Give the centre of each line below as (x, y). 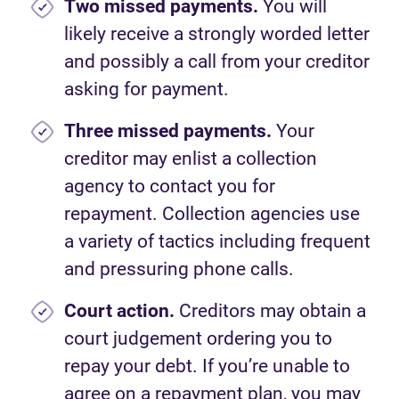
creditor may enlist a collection (191, 159)
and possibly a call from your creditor (217, 61)
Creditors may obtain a (273, 311)
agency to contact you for (170, 186)
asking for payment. (151, 89)
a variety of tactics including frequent (217, 241)
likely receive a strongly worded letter (217, 34)
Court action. (122, 311)
